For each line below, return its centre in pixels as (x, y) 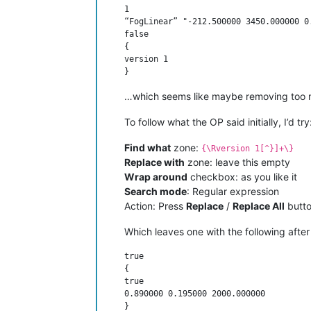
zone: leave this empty (237, 162)
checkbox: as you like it (242, 176)
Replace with (154, 162)
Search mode (155, 191)
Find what (148, 147)
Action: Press (155, 205)
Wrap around (156, 176)
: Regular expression (233, 191)
